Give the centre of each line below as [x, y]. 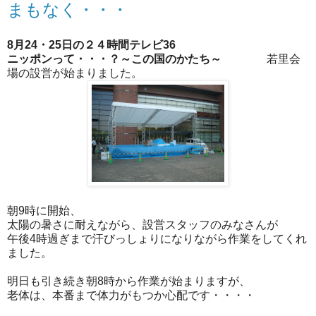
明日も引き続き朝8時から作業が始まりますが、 [129, 281]
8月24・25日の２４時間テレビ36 [91, 44]
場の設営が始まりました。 [75, 73]
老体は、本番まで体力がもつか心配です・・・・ [131, 295]
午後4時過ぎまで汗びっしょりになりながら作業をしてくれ [157, 238]
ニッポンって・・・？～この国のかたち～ [137, 59]
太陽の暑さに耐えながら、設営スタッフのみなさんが [142, 224]
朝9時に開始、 [44, 210]
